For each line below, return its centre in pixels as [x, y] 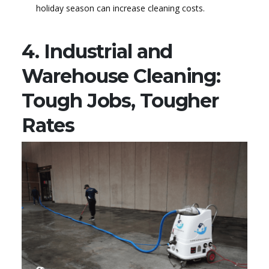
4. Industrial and [97, 52]
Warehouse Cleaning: [121, 76]
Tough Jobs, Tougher [120, 101]
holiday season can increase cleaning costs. [120, 8]
